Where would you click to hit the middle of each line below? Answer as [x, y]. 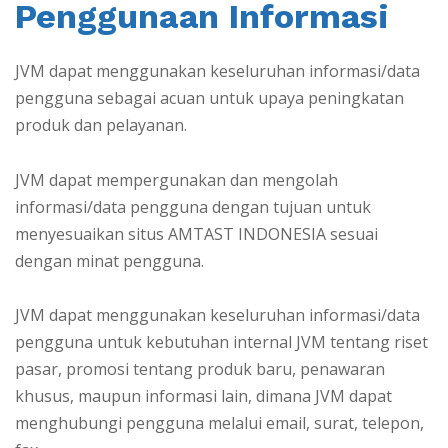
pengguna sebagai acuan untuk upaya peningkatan [209, 98]
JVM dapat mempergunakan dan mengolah [176, 179]
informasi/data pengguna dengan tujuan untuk [193, 206]
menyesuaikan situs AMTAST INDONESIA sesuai [196, 233]
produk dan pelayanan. [101, 125]
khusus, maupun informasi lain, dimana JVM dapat [203, 395]
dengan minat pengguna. [109, 260]
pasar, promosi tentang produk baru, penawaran [200, 368]
